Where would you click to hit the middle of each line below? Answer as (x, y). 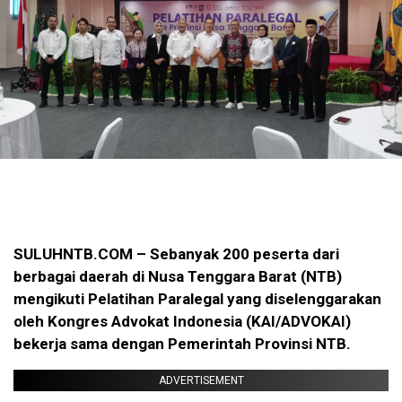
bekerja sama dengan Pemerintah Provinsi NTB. (182, 344)
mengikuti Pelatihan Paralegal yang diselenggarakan (197, 299)
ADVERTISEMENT (201, 381)
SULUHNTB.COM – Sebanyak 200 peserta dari (176, 254)
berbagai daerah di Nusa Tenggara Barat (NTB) (178, 277)
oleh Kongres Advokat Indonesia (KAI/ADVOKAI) (182, 322)
